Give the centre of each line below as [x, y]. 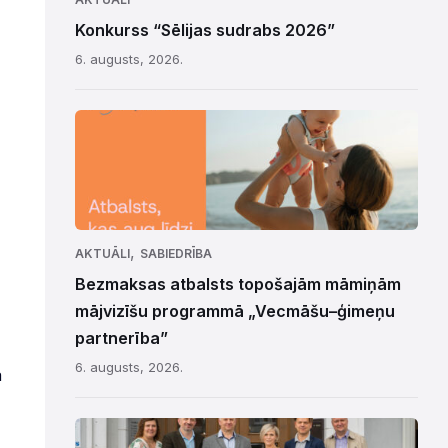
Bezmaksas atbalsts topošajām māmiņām [237, 284]
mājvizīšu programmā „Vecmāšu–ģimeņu [234, 311]
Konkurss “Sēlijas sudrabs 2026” [204, 30]
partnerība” [121, 338]
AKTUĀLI [102, 253]
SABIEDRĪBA [175, 253]
